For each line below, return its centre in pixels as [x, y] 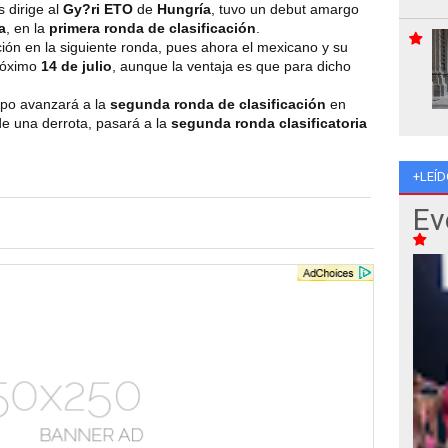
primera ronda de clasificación [152, 28]
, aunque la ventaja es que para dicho [231, 66]
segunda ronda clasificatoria [269, 123]
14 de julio [76, 66]
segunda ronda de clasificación [218, 104]
